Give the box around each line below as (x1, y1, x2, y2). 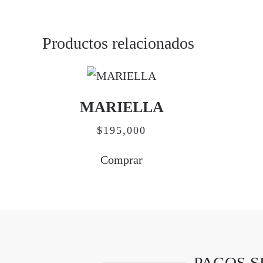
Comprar (100, 153, 143, 166)
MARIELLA (79, 99, 164, 116)
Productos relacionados (42, 34, 194, 52)
